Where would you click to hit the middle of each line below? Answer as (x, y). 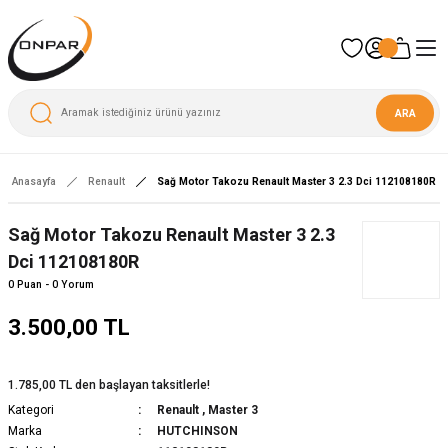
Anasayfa (34, 181)
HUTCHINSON (197, 430)
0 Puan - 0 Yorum (51, 284)
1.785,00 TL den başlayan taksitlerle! (109, 384)
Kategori (31, 409)
